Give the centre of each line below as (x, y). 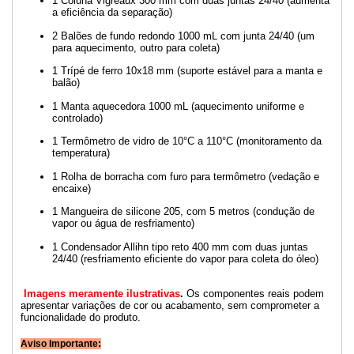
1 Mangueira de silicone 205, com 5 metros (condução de (183, 212)
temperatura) (81, 153)
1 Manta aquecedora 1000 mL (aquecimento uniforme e (178, 106)
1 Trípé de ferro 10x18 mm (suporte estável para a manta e (187, 71)
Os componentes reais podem (254, 293)
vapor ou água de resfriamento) (123, 224)
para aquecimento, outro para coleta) (136, 47)
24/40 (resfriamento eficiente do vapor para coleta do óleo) (185, 258)
